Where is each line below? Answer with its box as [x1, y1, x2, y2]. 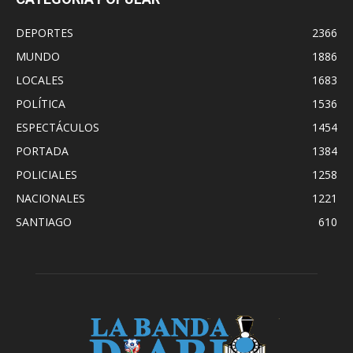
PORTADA [16, 143, 69, 159]
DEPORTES [16, 25, 73, 41]
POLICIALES [16, 167, 77, 183]
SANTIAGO [16, 214, 72, 230]
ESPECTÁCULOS [16, 120, 99, 136]
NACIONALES [16, 191, 85, 206]
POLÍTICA [16, 96, 65, 112]
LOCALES [16, 72, 64, 88]
